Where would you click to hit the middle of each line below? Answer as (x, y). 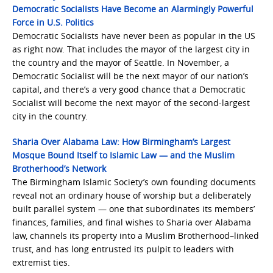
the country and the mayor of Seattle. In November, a (121, 62)
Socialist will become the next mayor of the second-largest (131, 103)
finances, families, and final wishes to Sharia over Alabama (132, 222)
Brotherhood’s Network (59, 168)
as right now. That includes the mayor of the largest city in (131, 49)
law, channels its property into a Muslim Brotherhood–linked (136, 236)
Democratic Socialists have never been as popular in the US (134, 36)
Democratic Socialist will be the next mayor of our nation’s (130, 76)
